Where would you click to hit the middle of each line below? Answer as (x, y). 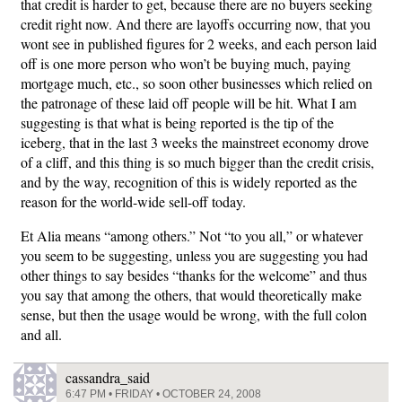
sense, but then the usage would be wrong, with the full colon (194, 315)
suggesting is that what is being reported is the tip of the (177, 122)
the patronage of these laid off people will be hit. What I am (188, 103)
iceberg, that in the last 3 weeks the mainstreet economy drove (195, 142)
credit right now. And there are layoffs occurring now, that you (196, 24)
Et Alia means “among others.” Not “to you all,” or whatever (192, 236)
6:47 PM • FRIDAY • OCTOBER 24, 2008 (163, 394)
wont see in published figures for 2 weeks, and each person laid (199, 44)
